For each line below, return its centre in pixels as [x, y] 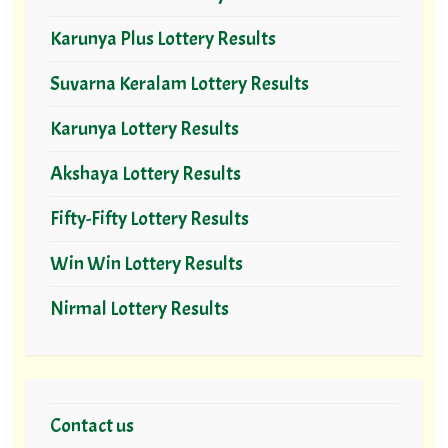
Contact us [91, 425]
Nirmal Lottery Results [139, 308]
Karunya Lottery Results [144, 128]
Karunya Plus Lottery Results [162, 38]
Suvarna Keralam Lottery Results [179, 83]
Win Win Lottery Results [146, 263]
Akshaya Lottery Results [145, 173]
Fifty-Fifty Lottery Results [149, 218]
